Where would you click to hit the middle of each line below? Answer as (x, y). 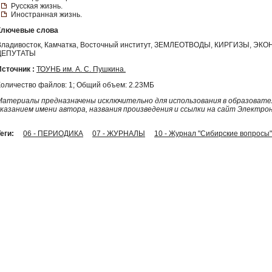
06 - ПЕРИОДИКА (53, 133)
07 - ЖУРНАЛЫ (119, 133)
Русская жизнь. (37, 6)
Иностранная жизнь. (46, 15)
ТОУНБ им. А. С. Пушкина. (81, 69)
